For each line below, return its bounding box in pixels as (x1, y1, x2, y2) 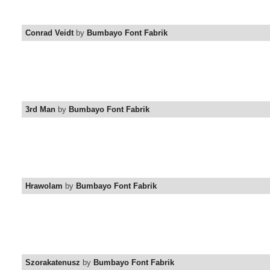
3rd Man (25, 105, 55, 115)
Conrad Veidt (25, 28, 74, 38)
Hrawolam (25, 181, 63, 191)
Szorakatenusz (25, 258, 80, 268)
